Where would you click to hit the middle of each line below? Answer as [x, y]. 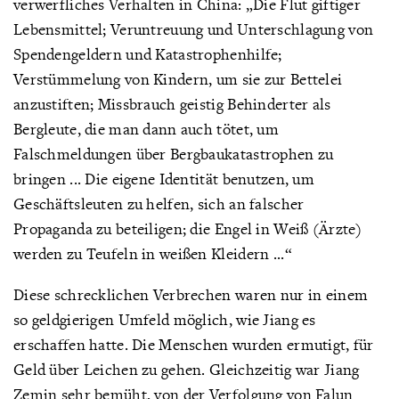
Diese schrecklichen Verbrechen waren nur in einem [191, 294]
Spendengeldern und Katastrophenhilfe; [148, 54]
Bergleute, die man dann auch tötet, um [146, 129]
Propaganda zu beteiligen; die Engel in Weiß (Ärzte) [188, 228]
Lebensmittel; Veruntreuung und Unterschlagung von [194, 29]
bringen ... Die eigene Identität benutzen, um [164, 179]
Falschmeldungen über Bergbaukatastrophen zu [174, 154]
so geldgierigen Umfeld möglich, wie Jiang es [165, 319]
